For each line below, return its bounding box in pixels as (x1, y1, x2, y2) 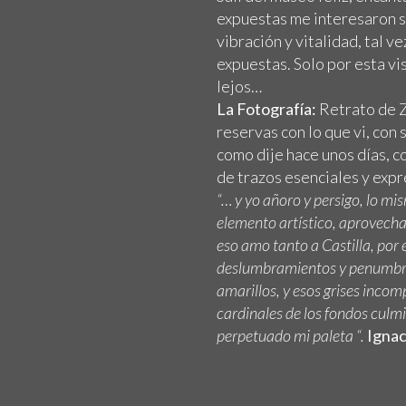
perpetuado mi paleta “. (217, 325, 364, 345)
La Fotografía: (217, 99, 316, 119)
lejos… (217, 76, 262, 96)
